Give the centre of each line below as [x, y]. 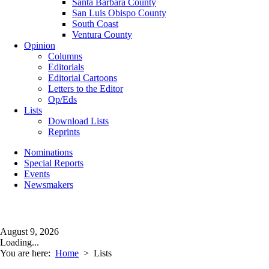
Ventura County [102, 35]
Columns [65, 56]
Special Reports [54, 163]
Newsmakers [49, 185]
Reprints [64, 132]
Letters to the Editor [86, 89]
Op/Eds [62, 99]
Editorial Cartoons [83, 78]
